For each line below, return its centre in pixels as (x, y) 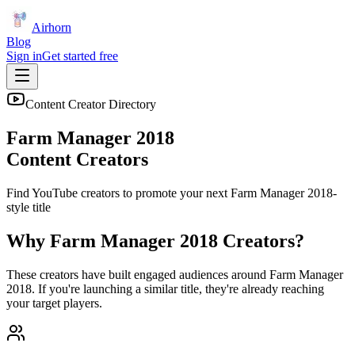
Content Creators (77, 159)
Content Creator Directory (91, 104)
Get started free (80, 56)
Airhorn (52, 27)
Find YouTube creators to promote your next (118, 193)
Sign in (24, 56)
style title (29, 207)
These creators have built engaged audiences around (138, 274)
